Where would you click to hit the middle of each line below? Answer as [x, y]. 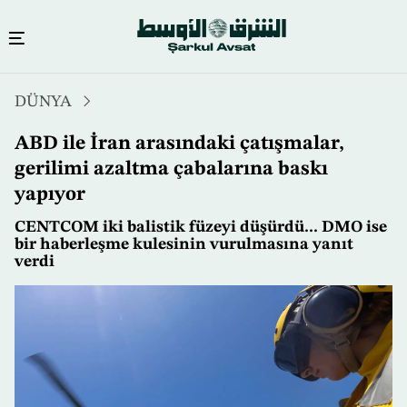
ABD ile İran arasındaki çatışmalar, [179, 144]
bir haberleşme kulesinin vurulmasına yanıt [184, 245]
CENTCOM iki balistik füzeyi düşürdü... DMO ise [201, 228]
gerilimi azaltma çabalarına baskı [171, 169]
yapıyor [50, 195]
